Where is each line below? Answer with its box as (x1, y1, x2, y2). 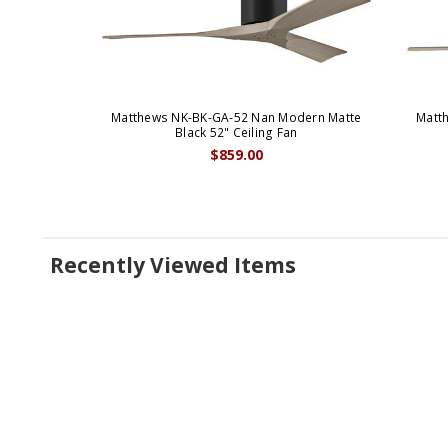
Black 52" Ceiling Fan (175, 124, 298, 142)
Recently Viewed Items (50, 251, 296, 280)
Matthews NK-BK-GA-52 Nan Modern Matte (111, 109, 362, 127)
